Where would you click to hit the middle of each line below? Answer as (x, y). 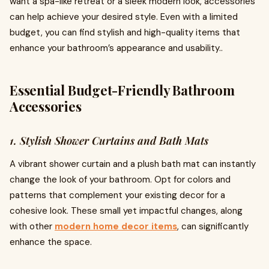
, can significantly (213, 226)
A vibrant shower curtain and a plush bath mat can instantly (133, 164)
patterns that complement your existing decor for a (117, 195)
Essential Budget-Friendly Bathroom (122, 90)
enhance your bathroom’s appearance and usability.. (116, 48)
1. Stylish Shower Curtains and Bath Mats (109, 141)
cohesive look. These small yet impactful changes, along (126, 211)
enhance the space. (51, 242)
